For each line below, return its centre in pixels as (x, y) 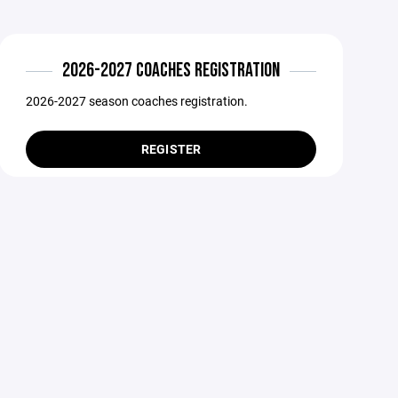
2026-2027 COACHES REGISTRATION (171, 71)
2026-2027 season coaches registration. (137, 101)
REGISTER (171, 149)
